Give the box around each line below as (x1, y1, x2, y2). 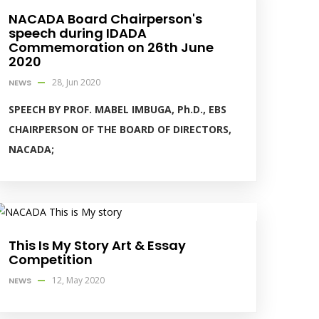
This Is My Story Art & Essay (8, 236, 186, 255)
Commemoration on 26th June (8, 38, 214, 57)
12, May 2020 (51, 274, 105, 287)
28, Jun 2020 (51, 76, 100, 89)
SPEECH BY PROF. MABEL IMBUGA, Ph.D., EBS (8, 103, 226, 117)
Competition (8, 251, 93, 269)
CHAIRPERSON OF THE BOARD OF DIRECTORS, (8, 122, 231, 137)
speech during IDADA (8, 24, 147, 43)
